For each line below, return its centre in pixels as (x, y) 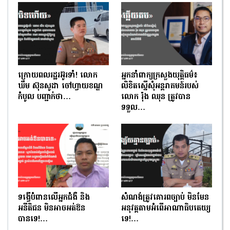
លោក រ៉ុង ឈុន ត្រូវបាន (156, 97)
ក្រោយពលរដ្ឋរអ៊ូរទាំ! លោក (58, 76)
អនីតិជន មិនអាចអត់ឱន (52, 209)
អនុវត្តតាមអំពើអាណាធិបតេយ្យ (166, 209)
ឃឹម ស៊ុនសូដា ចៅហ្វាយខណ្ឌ (60, 87)
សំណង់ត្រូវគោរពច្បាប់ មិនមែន (165, 198)
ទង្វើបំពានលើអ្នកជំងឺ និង (54, 198)
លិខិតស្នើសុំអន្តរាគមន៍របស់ (160, 87)
